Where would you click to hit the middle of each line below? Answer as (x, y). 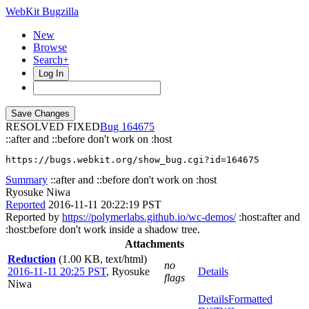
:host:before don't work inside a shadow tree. (103, 229)
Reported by (34, 217)
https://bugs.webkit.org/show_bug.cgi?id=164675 (132, 160)
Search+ (51, 60)
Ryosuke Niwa (38, 192)
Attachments (154, 244)
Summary (27, 180)
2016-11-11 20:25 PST (57, 271)
